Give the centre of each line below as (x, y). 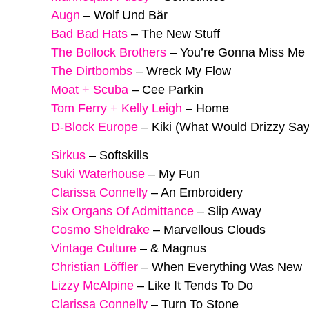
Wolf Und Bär (131, 16)
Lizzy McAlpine (92, 285)
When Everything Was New (227, 267)
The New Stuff (181, 34)
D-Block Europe (94, 127)
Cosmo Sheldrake (100, 229)
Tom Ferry (79, 109)
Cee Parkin (173, 90)
